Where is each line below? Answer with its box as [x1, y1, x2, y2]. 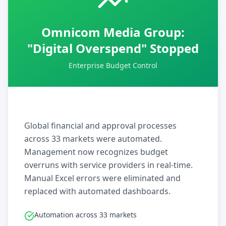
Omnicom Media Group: [41, 24, 185, 40]
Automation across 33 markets [34, 210, 137, 219]
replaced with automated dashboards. [24, 186, 171, 197]
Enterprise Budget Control [69, 61, 157, 70]
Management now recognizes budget [24, 146, 168, 157]
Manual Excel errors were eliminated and [24, 173, 181, 184]
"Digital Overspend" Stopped [27, 40, 199, 56]
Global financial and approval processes [24, 120, 177, 131]
